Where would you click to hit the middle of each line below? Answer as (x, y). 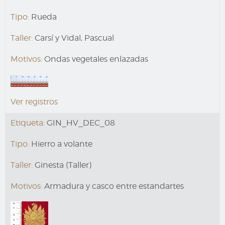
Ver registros (34, 101)
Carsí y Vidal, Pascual (73, 38)
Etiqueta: (28, 123)
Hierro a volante (61, 144)
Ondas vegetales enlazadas (95, 59)
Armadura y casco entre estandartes (113, 186)
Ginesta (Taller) (62, 165)
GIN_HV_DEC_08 (80, 123)
